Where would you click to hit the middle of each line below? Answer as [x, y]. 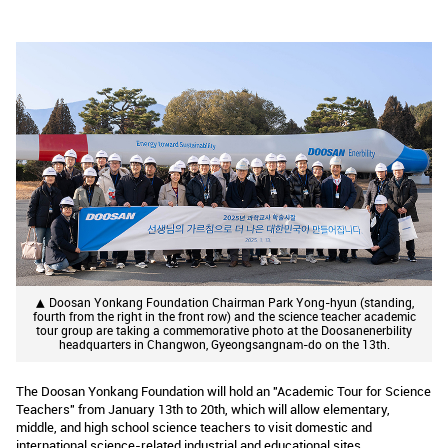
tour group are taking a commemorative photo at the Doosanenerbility [224, 330]
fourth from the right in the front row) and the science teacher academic [224, 316]
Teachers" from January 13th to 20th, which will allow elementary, [203, 408]
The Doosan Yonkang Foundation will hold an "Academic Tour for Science [223, 390]
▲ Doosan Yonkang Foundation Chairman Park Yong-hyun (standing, [224, 302]
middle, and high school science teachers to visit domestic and [194, 426]
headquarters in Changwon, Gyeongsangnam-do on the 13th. [224, 344]
